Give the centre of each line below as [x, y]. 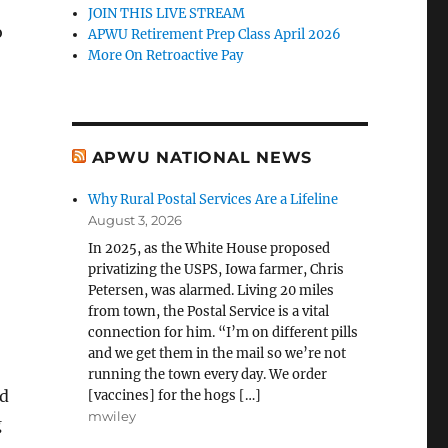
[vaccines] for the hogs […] [175, 395]
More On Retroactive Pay [166, 55]
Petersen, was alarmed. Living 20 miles [211, 290]
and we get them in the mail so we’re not [217, 353]
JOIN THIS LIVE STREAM [167, 13]
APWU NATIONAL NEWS [202, 157]
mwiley [112, 416]
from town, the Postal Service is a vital [209, 311]
